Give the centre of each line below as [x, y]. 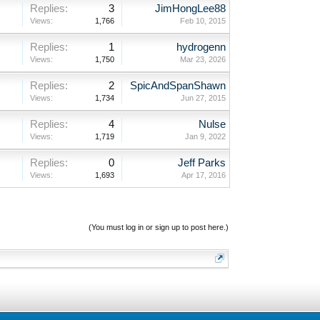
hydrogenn [201, 47]
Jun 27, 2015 [203, 97]
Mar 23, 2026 [202, 59]
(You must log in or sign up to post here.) [158, 227]
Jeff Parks [201, 162]
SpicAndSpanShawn [177, 85]
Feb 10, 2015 [202, 20]
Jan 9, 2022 [205, 136]
